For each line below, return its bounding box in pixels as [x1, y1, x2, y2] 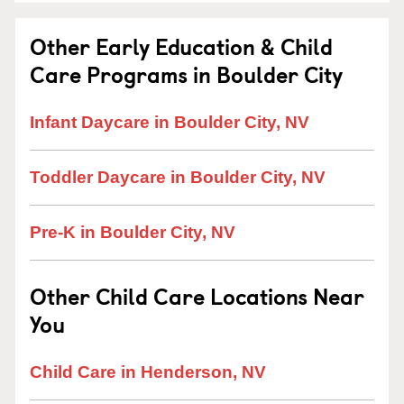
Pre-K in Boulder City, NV [30, 223, 235, 242]
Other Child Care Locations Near [30, 280, 364, 312]
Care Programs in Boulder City [30, 58, 343, 90]
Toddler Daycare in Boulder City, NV [30, 168, 326, 187]
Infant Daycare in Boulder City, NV [30, 113, 309, 132]
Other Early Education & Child [30, 30, 333, 62]
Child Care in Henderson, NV [30, 363, 266, 381]
